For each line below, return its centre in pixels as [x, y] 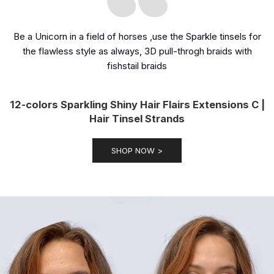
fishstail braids [137, 66]
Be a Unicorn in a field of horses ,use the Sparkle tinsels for [137, 37]
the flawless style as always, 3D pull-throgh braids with [137, 51]
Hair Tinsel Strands [137, 119]
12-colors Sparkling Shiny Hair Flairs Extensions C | [137, 105]
